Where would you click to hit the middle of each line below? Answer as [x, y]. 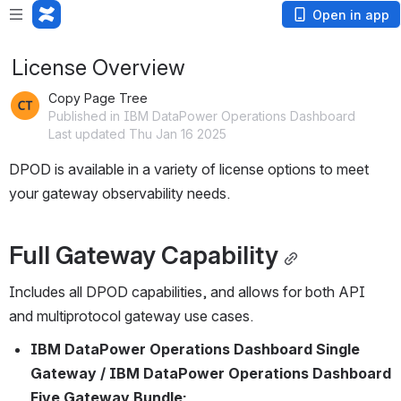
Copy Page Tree [98, 98]
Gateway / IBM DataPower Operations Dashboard [211, 373]
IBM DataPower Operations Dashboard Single [195, 349]
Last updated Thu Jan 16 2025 [137, 134]
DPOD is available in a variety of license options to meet [189, 169]
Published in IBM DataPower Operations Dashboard [202, 116]
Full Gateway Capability [144, 255]
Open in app [351, 15]
